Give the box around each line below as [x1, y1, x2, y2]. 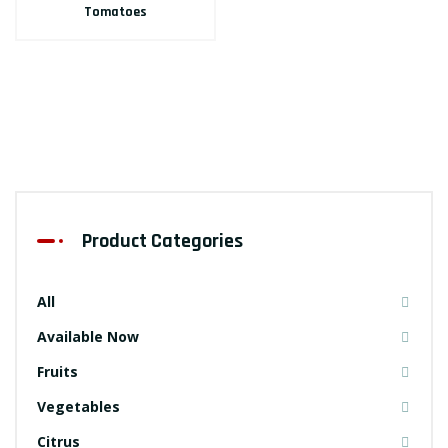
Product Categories [82, 228, 243, 254]
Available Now [37, 327, 139, 346]
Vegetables [37, 397, 120, 416]
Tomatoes [84, 3, 147, 21]
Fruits [37, 362, 78, 381]
